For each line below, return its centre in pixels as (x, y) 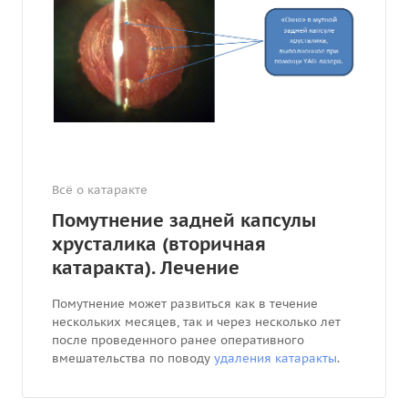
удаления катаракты (275, 359)
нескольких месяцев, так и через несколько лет (196, 322)
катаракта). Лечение (146, 268)
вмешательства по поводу (133, 359)
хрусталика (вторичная (159, 245)
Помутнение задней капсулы (184, 221)
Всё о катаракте (100, 190)
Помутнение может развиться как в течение (185, 304)
